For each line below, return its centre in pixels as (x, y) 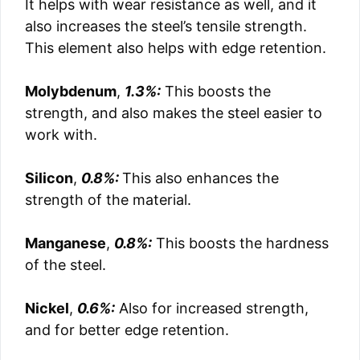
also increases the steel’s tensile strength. (166, 26)
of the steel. (65, 265)
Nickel (47, 308)
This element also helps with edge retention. (176, 48)
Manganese (65, 243)
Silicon (49, 178)
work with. (61, 135)
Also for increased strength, (214, 308)
